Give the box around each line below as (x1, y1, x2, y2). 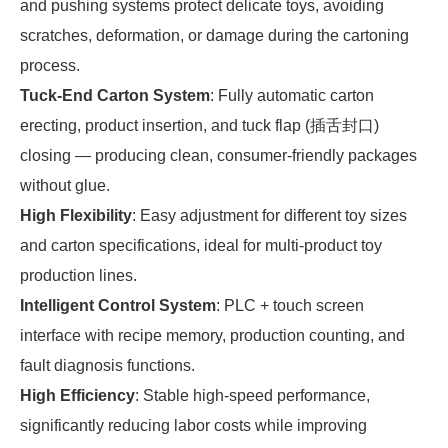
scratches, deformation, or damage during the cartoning (20, 27, 409, 44)
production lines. (20, 267, 137, 284)
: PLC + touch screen (216, 297, 364, 314)
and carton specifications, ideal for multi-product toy (20, 237, 382, 254)
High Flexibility (20, 207, 132, 224)
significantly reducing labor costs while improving (20, 417, 367, 434)
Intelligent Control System (20, 297, 216, 314)
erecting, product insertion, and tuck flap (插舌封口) (20, 117, 379, 134)
